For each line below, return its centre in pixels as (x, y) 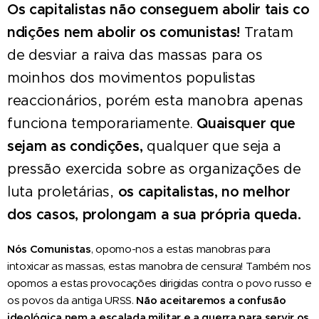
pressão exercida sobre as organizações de (154, 169)
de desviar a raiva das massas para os (135, 55)
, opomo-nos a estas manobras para (181, 249)
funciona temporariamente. (102, 123)
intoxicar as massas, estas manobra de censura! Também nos (159, 266)
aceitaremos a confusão (223, 300)
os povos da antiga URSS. (72, 300)
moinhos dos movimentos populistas (131, 78)
